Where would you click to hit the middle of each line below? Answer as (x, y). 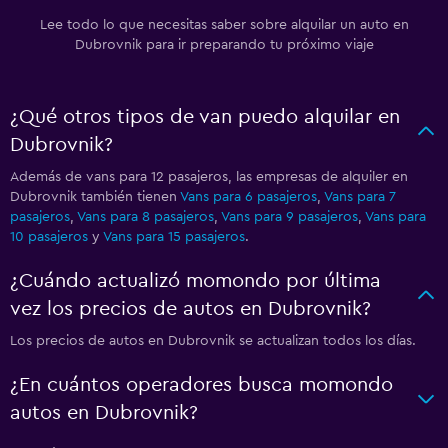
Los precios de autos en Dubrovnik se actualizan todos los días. (213, 341)
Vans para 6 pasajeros (248, 197)
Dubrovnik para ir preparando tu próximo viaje (224, 45)
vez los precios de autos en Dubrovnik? (190, 309)
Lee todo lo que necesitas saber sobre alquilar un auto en (224, 25)
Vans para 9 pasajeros (289, 217)
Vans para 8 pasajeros (145, 217)
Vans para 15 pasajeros (174, 237)
